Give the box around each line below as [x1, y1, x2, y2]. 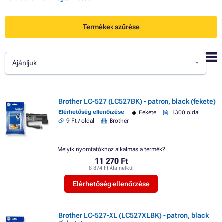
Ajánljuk [12, 59, 37, 67]
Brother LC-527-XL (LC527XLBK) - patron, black [58, 211, 209, 220]
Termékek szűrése [82, 23, 140, 31]
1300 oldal [171, 109, 200, 116]
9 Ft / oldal [66, 117, 95, 125]
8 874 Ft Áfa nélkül [88, 165, 134, 172]
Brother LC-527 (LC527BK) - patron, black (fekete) [58, 97, 216, 105]
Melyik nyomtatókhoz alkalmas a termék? [57, 145, 165, 153]
